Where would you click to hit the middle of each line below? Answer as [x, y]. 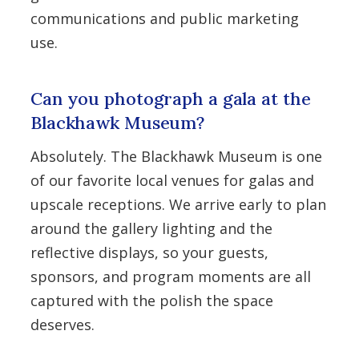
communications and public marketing [165, 18]
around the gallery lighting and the [151, 228]
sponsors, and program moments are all [171, 276]
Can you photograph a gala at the [171, 99]
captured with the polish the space [152, 301]
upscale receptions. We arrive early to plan [178, 204]
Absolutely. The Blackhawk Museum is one [176, 156]
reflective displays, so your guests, [149, 252]
